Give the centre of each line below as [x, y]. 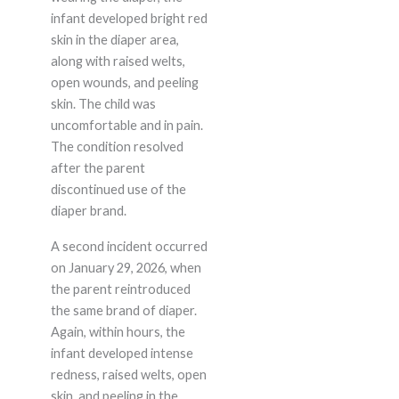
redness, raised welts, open [128, 375]
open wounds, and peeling [124, 83]
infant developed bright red [129, 19]
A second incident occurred [129, 247]
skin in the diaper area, [114, 40]
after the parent [98, 168]
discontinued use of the [118, 190]
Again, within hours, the [118, 332]
